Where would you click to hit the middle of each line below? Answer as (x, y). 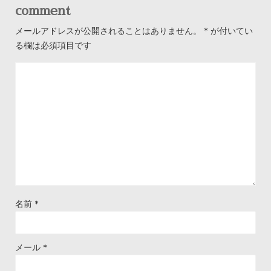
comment (43, 11)
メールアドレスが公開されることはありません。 (108, 31)
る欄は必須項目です (53, 46)
